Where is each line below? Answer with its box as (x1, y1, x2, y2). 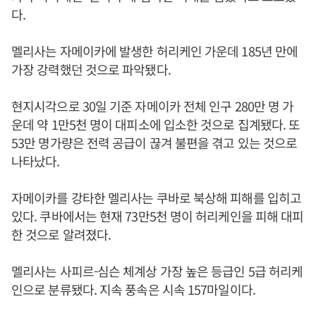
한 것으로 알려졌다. (11, 225, 111, 243)
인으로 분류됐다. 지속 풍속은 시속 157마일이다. (11, 280, 255, 298)
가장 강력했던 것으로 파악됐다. (11, 60, 171, 78)
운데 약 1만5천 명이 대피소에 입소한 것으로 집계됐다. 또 (11, 115, 300, 133)
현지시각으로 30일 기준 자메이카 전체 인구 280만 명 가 (11, 97, 294, 115)
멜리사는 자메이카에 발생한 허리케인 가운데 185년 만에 (11, 42, 298, 60)
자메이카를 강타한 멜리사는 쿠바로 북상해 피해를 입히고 (11, 188, 301, 207)
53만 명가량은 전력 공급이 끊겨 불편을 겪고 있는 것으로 (11, 133, 298, 152)
